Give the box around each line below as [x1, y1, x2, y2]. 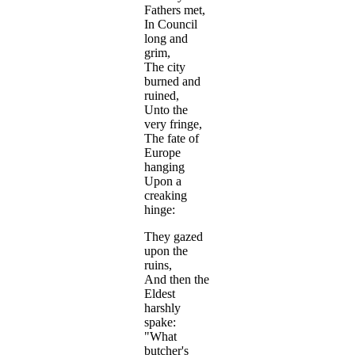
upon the [144, 244, 188, 258]
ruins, [144, 258, 172, 273]
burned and [144, 74, 200, 89]
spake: [144, 315, 176, 330]
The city [144, 60, 185, 74]
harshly [144, 301, 181, 315]
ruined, [144, 89, 179, 103]
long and [144, 32, 188, 46]
